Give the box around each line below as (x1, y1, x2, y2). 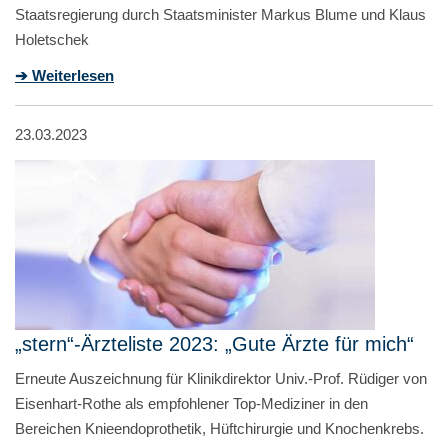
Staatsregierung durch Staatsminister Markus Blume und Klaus (15, 5, 426, 23)
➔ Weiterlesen (15, 66, 114, 84)
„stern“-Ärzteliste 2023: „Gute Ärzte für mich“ (15, 332, 414, 355)
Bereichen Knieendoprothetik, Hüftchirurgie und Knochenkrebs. (15, 419, 424, 437)
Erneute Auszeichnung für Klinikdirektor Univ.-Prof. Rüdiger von (15, 369, 427, 387)
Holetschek (15, 30, 89, 48)
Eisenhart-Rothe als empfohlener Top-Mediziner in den (15, 394, 368, 412)
